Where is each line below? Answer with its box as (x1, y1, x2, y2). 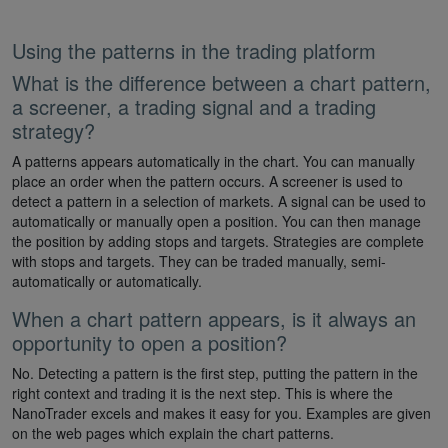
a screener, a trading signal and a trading (12, 92, 376, 122)
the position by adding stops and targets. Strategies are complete (12, 231, 424, 252)
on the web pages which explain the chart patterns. (12, 423, 334, 444)
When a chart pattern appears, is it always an (12, 304, 416, 334)
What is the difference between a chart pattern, (12, 68, 431, 98)
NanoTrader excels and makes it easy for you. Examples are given (12, 403, 431, 424)
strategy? (12, 116, 95, 146)
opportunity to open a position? (12, 328, 287, 358)
